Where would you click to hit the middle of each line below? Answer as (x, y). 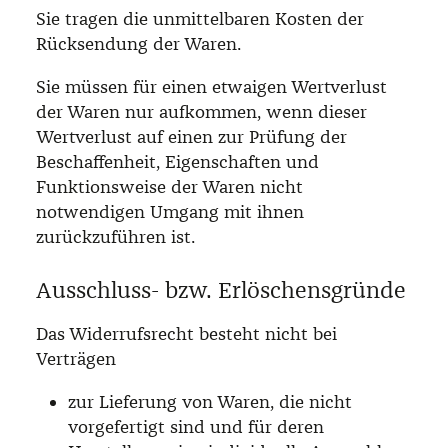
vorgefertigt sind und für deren (196, 426)
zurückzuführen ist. (115, 236)
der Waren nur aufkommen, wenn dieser (201, 111)
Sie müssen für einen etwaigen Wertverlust (211, 86)
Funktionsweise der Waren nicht (169, 186)
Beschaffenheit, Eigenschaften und (177, 161)
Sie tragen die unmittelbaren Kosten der (200, 18)
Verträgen (76, 358)
